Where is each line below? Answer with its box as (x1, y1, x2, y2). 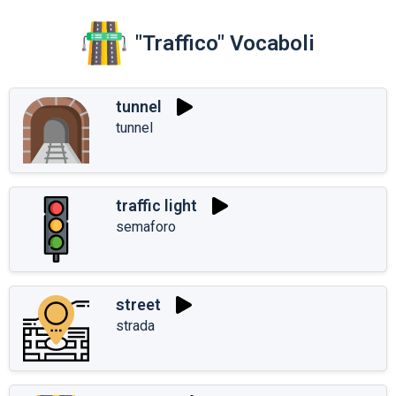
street (116, 295, 161, 315)
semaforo (116, 217, 176, 235)
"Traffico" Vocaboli (134, 30, 315, 56)
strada (116, 316, 155, 334)
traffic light (116, 196, 197, 216)
